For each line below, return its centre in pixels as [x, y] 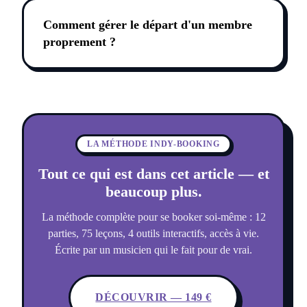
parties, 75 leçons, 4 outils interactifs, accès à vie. [153, 234]
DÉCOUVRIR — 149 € [153, 297]
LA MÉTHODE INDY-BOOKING [153, 144]
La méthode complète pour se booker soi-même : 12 [153, 217]
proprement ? [79, 42]
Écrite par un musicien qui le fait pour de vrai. [153, 250]
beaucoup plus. [153, 192]
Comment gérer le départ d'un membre [148, 25]
